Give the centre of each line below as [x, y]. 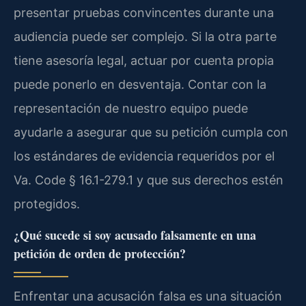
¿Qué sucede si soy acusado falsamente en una [135, 235]
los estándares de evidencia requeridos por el [144, 156]
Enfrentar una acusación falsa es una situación [148, 296]
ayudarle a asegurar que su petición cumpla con [151, 133]
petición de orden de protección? [100, 253]
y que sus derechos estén [208, 180]
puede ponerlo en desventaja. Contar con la [140, 85]
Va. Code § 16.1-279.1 [73, 180]
